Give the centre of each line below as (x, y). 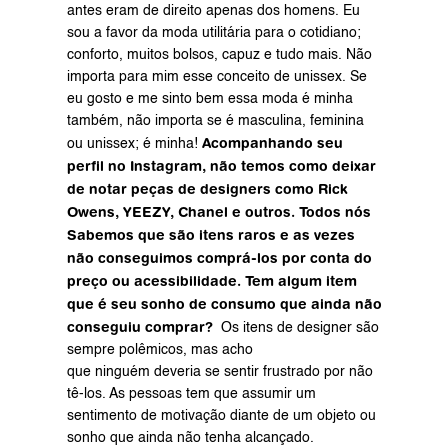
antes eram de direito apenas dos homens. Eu (213, 11)
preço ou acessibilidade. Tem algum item (211, 281)
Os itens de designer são (297, 328)
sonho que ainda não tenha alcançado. (190, 438)
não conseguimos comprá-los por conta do (219, 258)
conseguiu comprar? (141, 327)
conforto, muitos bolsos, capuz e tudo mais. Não (219, 55)
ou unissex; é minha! (134, 144)
